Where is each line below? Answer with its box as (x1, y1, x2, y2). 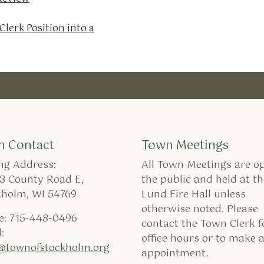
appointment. (141, 245, 209, 262)
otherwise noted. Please (141, 201, 258, 217)
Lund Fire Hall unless (141, 186, 246, 203)
